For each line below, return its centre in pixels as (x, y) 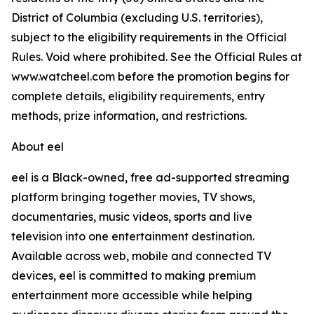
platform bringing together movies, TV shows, (133, 197)
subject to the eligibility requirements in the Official (149, 37)
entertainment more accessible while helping (132, 295)
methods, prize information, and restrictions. (129, 116)
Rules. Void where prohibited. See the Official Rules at (157, 57)
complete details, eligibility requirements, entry (138, 96)
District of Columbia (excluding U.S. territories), (137, 18)
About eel (37, 147)
